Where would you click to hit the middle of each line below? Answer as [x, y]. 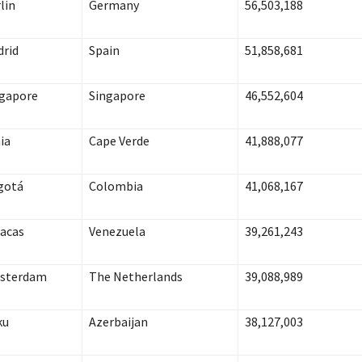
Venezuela [117, 232]
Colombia [116, 186]
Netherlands [147, 277]
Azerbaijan [118, 322]
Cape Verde [119, 141]
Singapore [117, 96]
